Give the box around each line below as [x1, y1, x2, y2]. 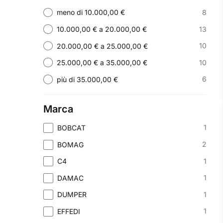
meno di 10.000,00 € [57, 8, 125, 17]
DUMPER [57, 190, 87, 199]
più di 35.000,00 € [57, 75, 118, 84]
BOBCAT [57, 123, 86, 132]
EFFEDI [57, 207, 81, 216]
